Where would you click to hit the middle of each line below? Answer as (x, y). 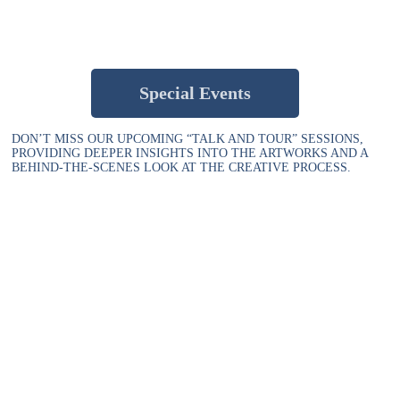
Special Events (196, 92)
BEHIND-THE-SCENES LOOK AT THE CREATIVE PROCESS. (182, 167)
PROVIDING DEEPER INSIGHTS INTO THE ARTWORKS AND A (190, 153)
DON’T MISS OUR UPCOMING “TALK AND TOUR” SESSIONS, (188, 138)
